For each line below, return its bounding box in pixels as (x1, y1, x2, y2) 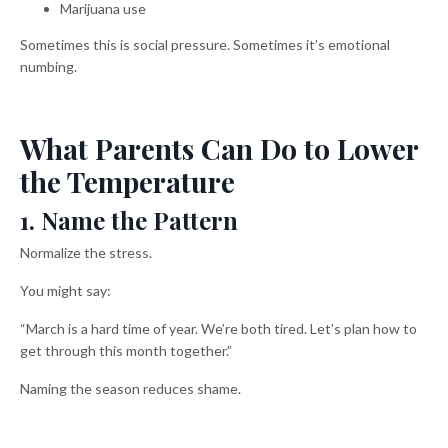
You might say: (20, 281, 111, 299)
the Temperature (20, 162, 235, 200)
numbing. (20, 57, 77, 75)
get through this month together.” (20, 341, 232, 359)
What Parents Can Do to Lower (20, 129, 418, 167)
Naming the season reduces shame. (20, 379, 241, 397)
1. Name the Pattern (20, 203, 238, 236)
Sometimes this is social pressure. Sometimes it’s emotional (20, 35, 390, 53)
